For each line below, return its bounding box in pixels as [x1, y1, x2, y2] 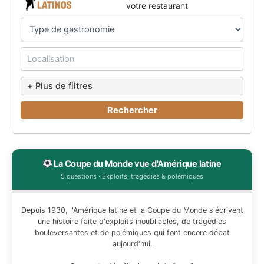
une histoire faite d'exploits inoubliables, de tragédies [38, 216, 226, 226]
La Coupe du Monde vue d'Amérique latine [52, 158, 222, 169]
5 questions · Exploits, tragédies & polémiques [61, 171, 203, 180]
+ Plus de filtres [27, 81, 93, 92]
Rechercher [107, 105, 157, 116]
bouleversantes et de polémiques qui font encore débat [34, 227, 230, 237]
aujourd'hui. [112, 239, 152, 248]
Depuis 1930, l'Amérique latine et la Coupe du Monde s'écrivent [21, 205, 243, 214]
